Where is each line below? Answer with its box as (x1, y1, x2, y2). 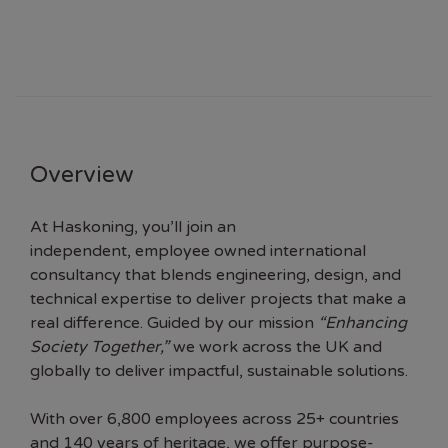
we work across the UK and (169, 337, 382, 358)
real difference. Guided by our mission (30, 313, 318, 334)
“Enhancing (318, 313, 407, 334)
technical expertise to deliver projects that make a (30, 289, 406, 310)
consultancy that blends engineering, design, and (30, 265, 401, 286)
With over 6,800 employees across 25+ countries (30, 409, 399, 430)
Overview (30, 161, 133, 190)
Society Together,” (30, 337, 169, 358)
